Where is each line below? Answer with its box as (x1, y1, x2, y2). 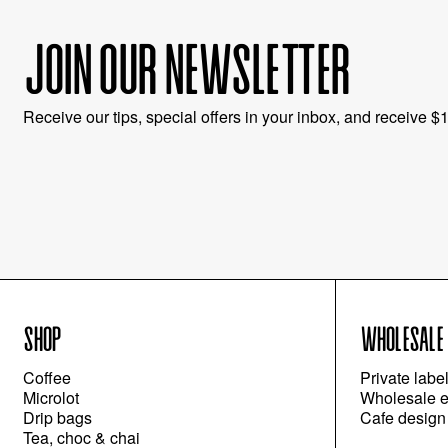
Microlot (23, 386, 80, 410)
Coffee (23, 366, 72, 390)
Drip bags (23, 406, 93, 430)
